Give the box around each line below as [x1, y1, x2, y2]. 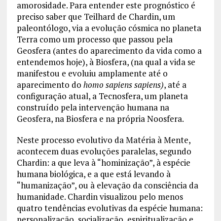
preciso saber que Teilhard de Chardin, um [16, 10, 175, 22]
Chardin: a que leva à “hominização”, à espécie [16, 156, 190, 168]
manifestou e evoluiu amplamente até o [16, 67, 168, 79]
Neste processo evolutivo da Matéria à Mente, [16, 134, 190, 146]
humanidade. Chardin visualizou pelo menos [16, 190, 183, 202]
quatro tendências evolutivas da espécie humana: [16, 202, 203, 214]
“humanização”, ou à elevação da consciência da [16, 179, 198, 191]
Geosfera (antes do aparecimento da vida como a [16, 44, 202, 56]
